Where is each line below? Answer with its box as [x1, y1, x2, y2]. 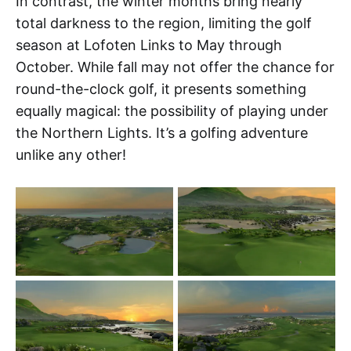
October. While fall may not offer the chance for [16, 58, 335, 75]
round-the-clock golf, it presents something [16, 80, 306, 97]
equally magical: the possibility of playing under [16, 102, 328, 119]
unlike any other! [16, 146, 126, 163]
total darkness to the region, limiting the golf [16, 14, 312, 31]
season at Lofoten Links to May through [16, 36, 282, 53]
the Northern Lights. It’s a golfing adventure [16, 124, 308, 141]
